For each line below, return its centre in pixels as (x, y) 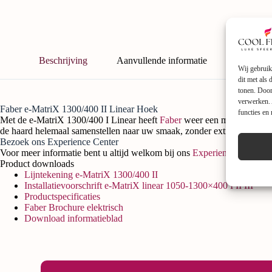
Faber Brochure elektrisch (74, 207)
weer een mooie (214, 120)
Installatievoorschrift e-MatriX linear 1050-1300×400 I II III (139, 185)
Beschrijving (63, 61)
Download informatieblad (73, 218)
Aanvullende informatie (162, 61)
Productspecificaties (62, 196)
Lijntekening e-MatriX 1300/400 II (91, 174)
